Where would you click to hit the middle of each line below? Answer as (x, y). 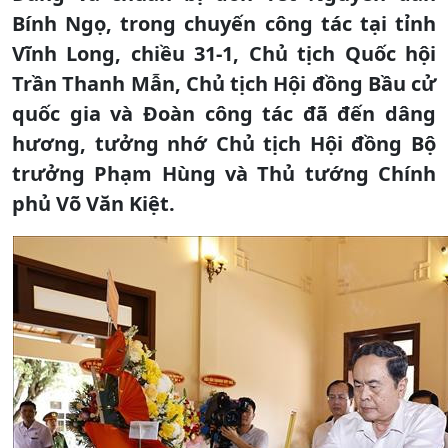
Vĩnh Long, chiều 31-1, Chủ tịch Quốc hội (224, 53)
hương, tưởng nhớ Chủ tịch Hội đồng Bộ (224, 143)
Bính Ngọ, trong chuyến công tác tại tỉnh (224, 23)
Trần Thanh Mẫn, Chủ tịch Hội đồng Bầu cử (224, 83)
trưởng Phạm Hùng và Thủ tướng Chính (224, 173)
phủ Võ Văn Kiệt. (93, 203)
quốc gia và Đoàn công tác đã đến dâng (224, 113)
